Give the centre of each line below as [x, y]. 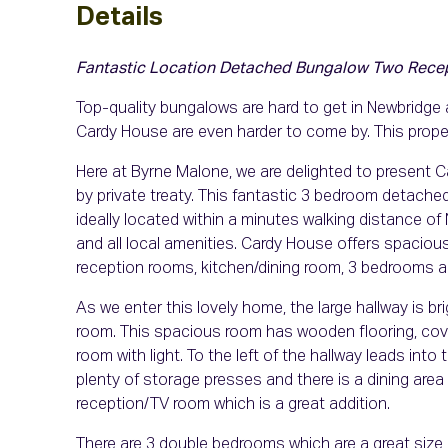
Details [119, 18]
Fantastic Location [145, 69]
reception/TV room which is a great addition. [233, 405]
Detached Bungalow [293, 69]
